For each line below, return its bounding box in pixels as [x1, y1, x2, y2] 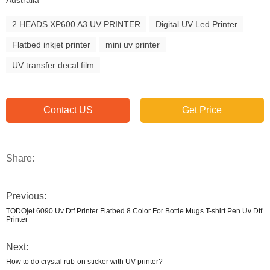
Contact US [43, 105, 93, 116]
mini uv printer [105, 40, 160, 50]
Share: [6, 153, 34, 164]
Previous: [6, 191, 46, 202]
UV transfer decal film [12, 60, 94, 71]
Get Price [182, 105, 222, 116]
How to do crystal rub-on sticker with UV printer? [6, 257, 163, 266]
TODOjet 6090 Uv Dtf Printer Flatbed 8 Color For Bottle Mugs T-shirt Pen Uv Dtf [6, 207, 262, 216]
